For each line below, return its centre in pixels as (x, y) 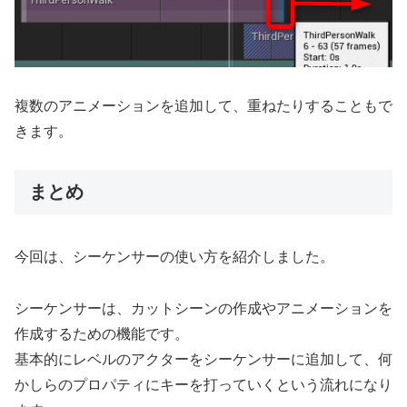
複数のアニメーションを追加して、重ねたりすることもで (203, 105)
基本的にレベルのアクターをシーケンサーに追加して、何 (203, 359)
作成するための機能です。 (102, 333)
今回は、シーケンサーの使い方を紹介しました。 (174, 256)
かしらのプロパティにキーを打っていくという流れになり (203, 384)
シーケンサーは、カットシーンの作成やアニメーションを (203, 308)
